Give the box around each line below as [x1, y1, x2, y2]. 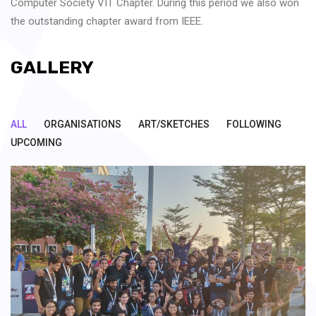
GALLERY [11, 56, 94, 78]
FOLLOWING [226, 118, 281, 130]
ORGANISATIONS [44, 118, 121, 130]
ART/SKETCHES [138, 118, 209, 130]
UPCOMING [11, 136, 62, 148]
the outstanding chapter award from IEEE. [11, 14, 203, 28]
